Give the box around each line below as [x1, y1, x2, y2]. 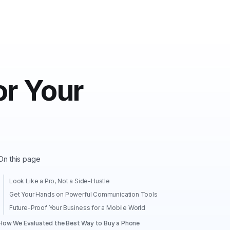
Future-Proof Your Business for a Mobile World [9, 204, 145, 212]
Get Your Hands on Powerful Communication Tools [9, 190, 158, 198]
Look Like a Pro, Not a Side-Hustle [9, 177, 110, 185]
